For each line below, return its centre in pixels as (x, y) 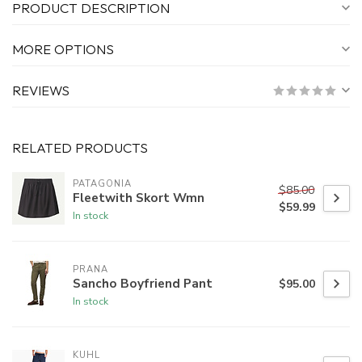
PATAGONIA (102, 183)
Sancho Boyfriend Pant (143, 283)
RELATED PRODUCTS (80, 148)
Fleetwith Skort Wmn (139, 197)
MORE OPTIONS (63, 49)
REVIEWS (41, 90)
